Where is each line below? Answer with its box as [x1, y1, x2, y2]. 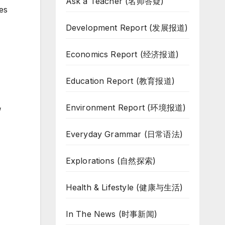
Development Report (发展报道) [65, 23, 188, 33]
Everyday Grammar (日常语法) [65, 129, 183, 139]
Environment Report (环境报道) [65, 102, 186, 113]
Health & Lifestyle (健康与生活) [65, 182, 183, 192]
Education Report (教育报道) [65, 76, 175, 86]
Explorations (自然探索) [65, 156, 156, 166]
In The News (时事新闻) [65, 209, 158, 219]
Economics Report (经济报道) [65, 49, 179, 59]
